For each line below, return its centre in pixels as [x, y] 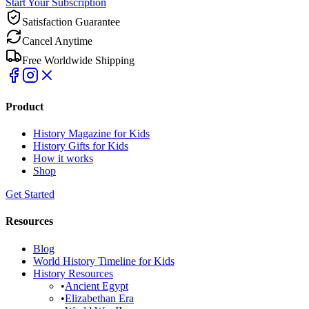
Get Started [30, 195]
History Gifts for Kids [81, 146]
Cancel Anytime [57, 41]
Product [24, 106]
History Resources [73, 273]
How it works [63, 159]
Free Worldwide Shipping [78, 60]
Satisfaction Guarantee [71, 21]
